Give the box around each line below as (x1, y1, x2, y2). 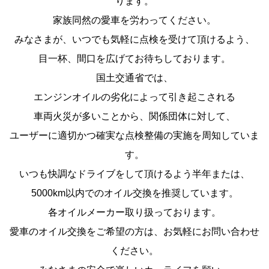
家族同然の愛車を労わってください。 (53, 14, 216, 25)
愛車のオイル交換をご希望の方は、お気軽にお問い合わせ (10, 226, 259, 237)
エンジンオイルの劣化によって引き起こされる (34, 91, 235, 102)
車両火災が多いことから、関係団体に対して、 (34, 110, 235, 121)
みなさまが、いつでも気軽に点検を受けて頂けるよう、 (14, 34, 255, 44)
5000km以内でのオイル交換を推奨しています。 (31, 187, 238, 198)
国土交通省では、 (96, 72, 173, 83)
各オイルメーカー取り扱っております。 (48, 207, 221, 217)
